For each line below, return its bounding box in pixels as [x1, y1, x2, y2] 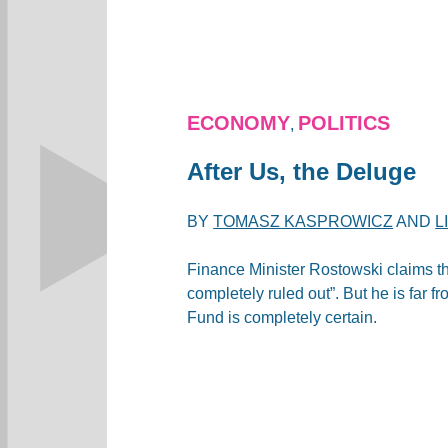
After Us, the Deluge [187, 157, 417, 185]
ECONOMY [187, 111, 291, 134]
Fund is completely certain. [187, 308, 378, 326]
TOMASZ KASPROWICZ [213, 212, 394, 230]
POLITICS [298, 111, 391, 134]
